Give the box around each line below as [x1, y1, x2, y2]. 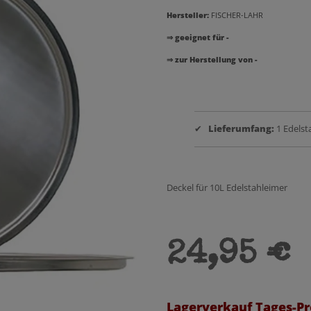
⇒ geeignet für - [167, 31, 229, 42]
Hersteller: [167, 9, 209, 20]
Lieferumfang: [208, 122, 274, 135]
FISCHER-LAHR [211, 9, 263, 20]
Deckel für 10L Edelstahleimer [167, 181, 287, 194]
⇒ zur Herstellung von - [167, 53, 258, 65]
